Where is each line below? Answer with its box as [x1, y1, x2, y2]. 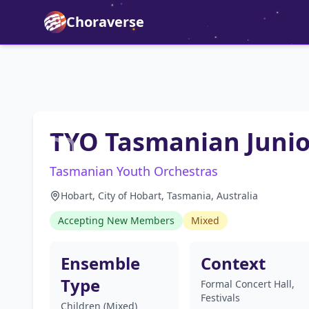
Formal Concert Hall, [200, 277, 295, 290]
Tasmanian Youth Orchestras [50, 163, 218, 179]
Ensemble [61, 252, 140, 275]
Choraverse [66, 12, 144, 31]
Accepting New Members [58, 214, 175, 227]
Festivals [200, 291, 240, 304]
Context [200, 252, 266, 275]
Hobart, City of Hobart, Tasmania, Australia [61, 189, 258, 202]
